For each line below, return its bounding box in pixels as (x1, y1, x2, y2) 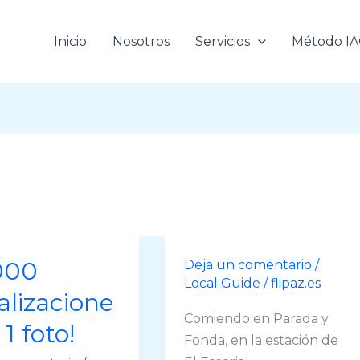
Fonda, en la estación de (184, 333, 339, 349)
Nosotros (112, 33, 170, 49)
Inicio (54, 33, 88, 49)
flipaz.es (271, 276, 321, 291)
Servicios (195, 33, 251, 49)
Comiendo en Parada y (184, 311, 329, 327)
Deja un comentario (184, 257, 313, 272)
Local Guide (184, 276, 261, 291)
